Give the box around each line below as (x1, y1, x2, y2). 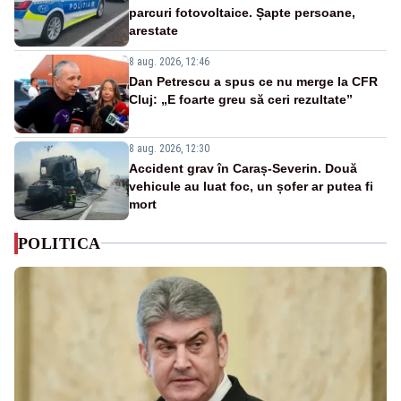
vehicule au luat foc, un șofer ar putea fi (129, 178, 373, 193)
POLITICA (18, 234, 101, 252)
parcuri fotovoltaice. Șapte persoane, (129, 4, 355, 20)
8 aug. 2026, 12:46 (129, 55, 209, 68)
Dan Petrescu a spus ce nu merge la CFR (129, 73, 378, 89)
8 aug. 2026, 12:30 (129, 141, 209, 155)
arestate (129, 22, 178, 38)
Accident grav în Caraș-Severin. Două (129, 160, 357, 175)
